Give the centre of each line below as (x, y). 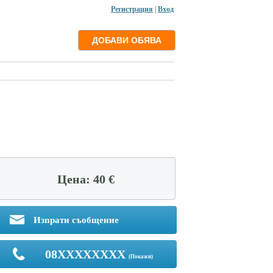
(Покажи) (140, 257)
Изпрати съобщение (75, 220)
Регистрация (132, 9)
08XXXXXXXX (85, 254)
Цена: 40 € (86, 179)
